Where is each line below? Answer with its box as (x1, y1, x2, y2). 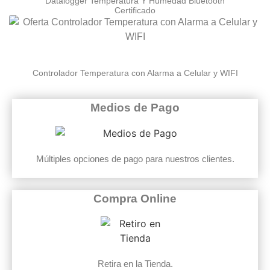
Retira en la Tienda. (97, 258, 173, 269)
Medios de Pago (90, 101, 180, 114)
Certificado (115, 5, 155, 15)
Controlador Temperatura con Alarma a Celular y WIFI (32, 67, 238, 78)
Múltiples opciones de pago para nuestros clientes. (36, 154, 234, 165)
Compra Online (93, 192, 177, 205)
